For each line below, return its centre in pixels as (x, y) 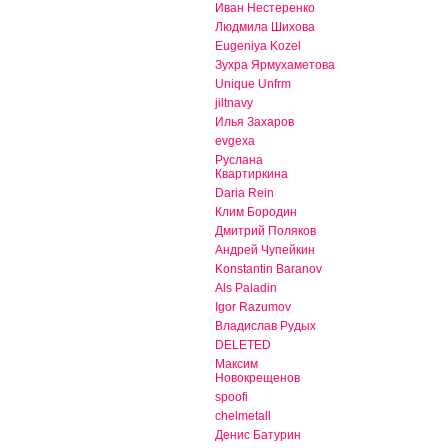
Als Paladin (246, 288)
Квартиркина (251, 174)
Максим (236, 364)
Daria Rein (244, 193)
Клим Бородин (256, 212)
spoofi (231, 397)
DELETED (243, 345)
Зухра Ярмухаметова (275, 65)
